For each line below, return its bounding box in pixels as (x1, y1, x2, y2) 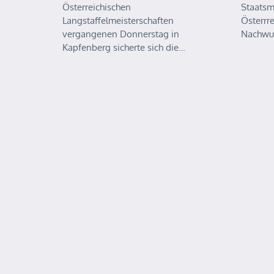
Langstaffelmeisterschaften (62, 15, 174, 26)
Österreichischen (62, 1, 131, 13)
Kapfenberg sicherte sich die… (62, 42, 185, 53)
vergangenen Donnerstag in (62, 28, 179, 40)
